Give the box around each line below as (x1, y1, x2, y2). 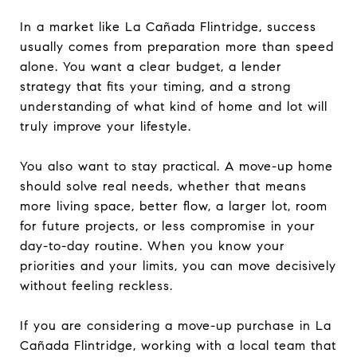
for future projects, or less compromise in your (20, 218, 316, 233)
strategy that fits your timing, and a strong (20, 78, 291, 94)
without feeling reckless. (20, 277, 173, 293)
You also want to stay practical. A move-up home (20, 158, 333, 174)
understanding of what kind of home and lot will (20, 98, 328, 114)
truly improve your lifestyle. (20, 118, 191, 134)
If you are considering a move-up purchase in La (20, 317, 331, 333)
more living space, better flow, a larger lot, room (20, 198, 328, 214)
